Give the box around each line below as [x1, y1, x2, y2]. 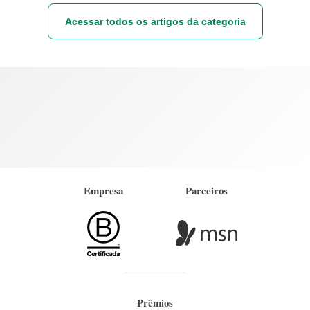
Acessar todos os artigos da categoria [64, 16, 246, 28]
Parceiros [185, 183, 228, 199]
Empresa [83, 183, 123, 199]
